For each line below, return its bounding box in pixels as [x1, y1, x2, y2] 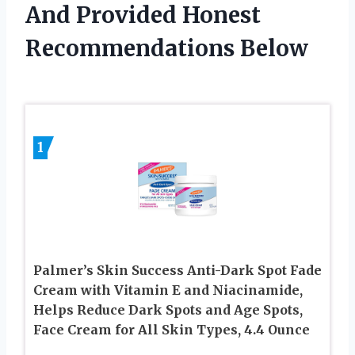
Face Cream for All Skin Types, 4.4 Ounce [33, 322, 310, 338]
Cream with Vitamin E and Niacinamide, [33, 282, 303, 299]
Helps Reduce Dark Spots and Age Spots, [33, 302, 303, 319]
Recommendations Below [25, 34, 308, 63]
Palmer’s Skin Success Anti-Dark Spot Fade [33, 262, 322, 279]
